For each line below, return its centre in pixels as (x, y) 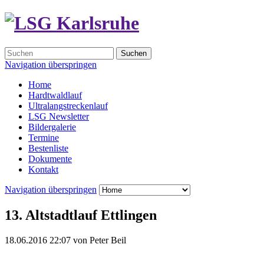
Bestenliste (48, 148)
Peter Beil (108, 240)
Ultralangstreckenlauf (68, 105)
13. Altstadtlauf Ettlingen (81, 215)
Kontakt (43, 169)
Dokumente (50, 159)
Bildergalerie (52, 127)
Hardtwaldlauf (55, 95)
